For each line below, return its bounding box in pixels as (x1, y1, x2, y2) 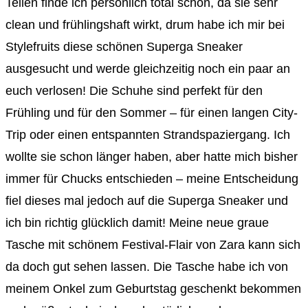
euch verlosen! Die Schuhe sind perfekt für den (5, 83, 263, 98)
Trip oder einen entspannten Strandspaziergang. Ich (5, 127, 290, 142)
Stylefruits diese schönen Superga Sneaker (5, 39, 243, 54)
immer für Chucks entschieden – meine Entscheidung (5, 171, 298, 186)
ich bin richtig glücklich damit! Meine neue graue (5, 215, 269, 230)
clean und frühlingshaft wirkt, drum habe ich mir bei (5, 17, 285, 32)
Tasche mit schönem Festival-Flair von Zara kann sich (5, 237, 300, 252)
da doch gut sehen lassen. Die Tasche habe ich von (5, 259, 288, 274)
